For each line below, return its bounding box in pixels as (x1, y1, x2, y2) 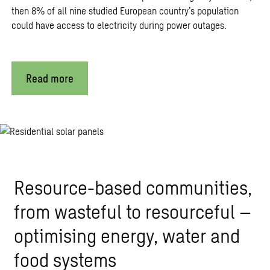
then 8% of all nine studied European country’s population (11, 4, 239, 16)
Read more (25, 71, 74, 85)
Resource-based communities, (13, 175, 252, 198)
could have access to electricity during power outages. (11, 19, 227, 31)
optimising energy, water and (13, 223, 240, 246)
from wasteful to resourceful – (13, 199, 251, 222)
